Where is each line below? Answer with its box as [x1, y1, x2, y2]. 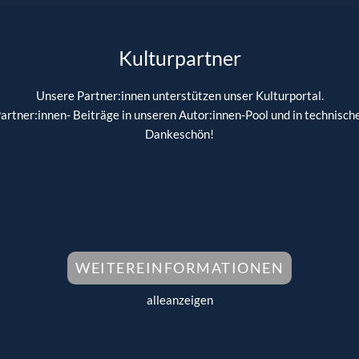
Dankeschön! [145, 126, 214, 141]
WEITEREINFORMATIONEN [75, 258, 284, 276]
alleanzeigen [146, 292, 213, 307]
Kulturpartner [118, 45, 241, 70]
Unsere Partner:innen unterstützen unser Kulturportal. [35, 87, 324, 103]
